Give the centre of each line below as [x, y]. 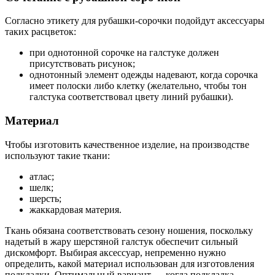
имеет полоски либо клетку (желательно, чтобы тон [138, 86]
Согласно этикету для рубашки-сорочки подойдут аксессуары [135, 21]
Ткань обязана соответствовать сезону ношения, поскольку [129, 230]
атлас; [42, 176]
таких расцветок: [41, 32]
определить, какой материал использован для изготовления [130, 263]
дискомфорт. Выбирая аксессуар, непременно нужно [115, 252]
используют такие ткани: [57, 155]
